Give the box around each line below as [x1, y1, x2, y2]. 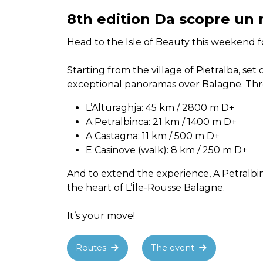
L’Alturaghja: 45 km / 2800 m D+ [86, 102, 234, 113]
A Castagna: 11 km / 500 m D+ [86, 130, 220, 141]
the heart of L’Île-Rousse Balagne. [67, 182, 225, 193]
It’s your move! [67, 210, 135, 221]
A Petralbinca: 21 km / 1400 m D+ [86, 116, 237, 127]
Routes [76, 242, 109, 253]
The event [151, 242, 197, 253]
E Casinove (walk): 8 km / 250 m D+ [86, 144, 247, 156]
